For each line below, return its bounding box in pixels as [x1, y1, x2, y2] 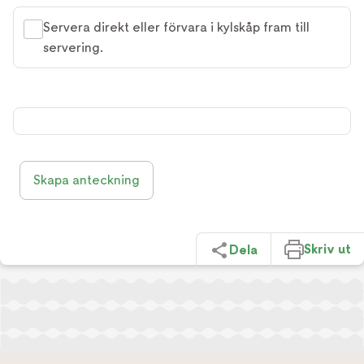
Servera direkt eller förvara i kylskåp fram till [43, 19, 310, 35]
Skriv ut [304, 240, 351, 257]
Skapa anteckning [33, 172, 140, 188]
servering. [43, 40, 103, 55]
